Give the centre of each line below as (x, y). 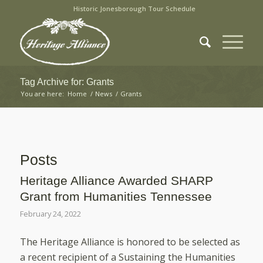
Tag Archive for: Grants (67, 82)
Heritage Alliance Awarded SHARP (116, 181)
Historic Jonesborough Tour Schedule (134, 9)
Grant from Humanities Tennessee (116, 196)
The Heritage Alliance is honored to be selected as (130, 242)
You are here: (42, 94)
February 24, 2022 (50, 214)
